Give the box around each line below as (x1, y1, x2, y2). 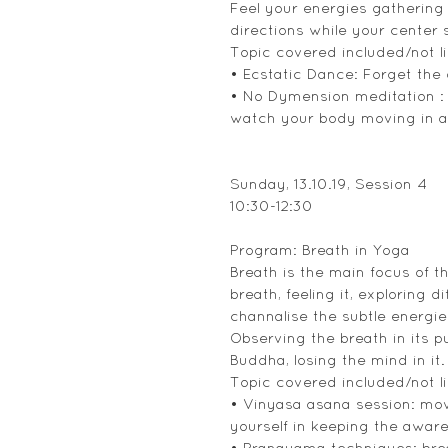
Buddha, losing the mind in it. (230, 351, 445, 369)
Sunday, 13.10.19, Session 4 (230, 175, 427, 193)
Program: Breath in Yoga (230, 241, 410, 259)
